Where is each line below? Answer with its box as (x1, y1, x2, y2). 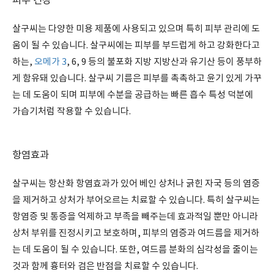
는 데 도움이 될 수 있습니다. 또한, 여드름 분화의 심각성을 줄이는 (12, 245, 258, 255)
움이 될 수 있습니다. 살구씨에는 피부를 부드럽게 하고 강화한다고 (12, 40, 260, 51)
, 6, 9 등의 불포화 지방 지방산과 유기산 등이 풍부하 (67, 57, 262, 67)
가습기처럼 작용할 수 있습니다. (12, 106, 131, 117)
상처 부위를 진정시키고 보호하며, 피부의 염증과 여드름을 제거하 (12, 228, 259, 239)
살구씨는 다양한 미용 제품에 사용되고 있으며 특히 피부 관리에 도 (12, 24, 260, 34)
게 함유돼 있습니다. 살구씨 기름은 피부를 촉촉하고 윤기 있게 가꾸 (12, 73, 262, 84)
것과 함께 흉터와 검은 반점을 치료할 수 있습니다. (12, 261, 198, 272)
